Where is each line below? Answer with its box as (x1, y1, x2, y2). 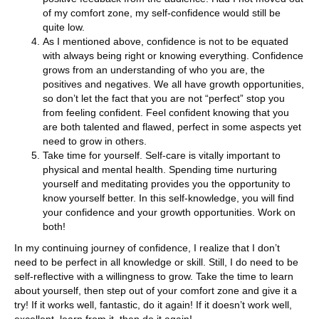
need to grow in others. (43, 135, 147, 147)
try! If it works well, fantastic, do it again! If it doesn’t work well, (14, 299, 292, 311)
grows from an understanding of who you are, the (43, 64, 265, 76)
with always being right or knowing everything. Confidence (43, 50, 303, 62)
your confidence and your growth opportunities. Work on (43, 206, 296, 219)
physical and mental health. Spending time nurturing (43, 164, 277, 176)
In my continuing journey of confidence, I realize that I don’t (14, 242, 280, 254)
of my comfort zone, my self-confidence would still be (43, 7, 281, 19)
